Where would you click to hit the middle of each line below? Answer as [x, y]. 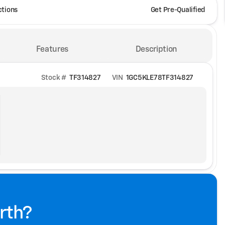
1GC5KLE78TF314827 [159, 78]
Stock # [53, 78]
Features [52, 50]
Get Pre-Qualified [178, 10]
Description [156, 50]
